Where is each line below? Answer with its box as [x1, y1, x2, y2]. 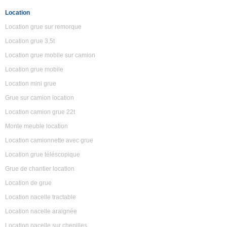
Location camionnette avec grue [5, 137, 93, 144]
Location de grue [5, 179, 52, 186]
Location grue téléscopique [5, 151, 80, 158]
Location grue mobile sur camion [5, 52, 95, 59]
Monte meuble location [5, 123, 68, 130]
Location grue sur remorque [5, 23, 82, 30]
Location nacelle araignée [5, 208, 77, 215]
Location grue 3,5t [5, 37, 55, 45]
